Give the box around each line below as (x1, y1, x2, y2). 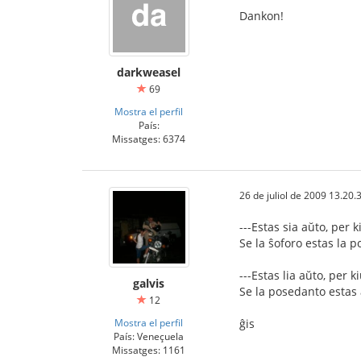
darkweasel (117, 64, 180, 80)
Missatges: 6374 (112, 132, 185, 145)
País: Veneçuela (114, 330, 184, 342)
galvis (133, 276, 164, 291)
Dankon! (239, 8, 284, 23)
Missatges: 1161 (112, 343, 185, 356)
